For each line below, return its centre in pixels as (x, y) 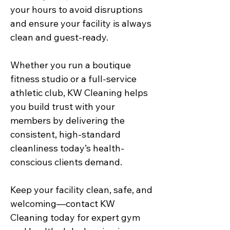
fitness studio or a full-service (73, 79)
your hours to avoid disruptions (76, 9)
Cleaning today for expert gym (75, 217)
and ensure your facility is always (81, 23)
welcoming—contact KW (63, 204)
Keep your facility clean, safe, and (81, 190)
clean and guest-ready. (59, 37)
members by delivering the (68, 120)
